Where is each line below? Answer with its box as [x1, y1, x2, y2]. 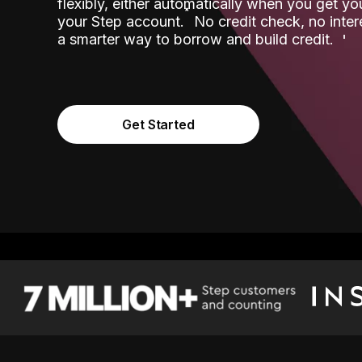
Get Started [122, 116, 195, 133]
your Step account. [57, 13, 184, 30]
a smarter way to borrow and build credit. [57, 31, 338, 48]
